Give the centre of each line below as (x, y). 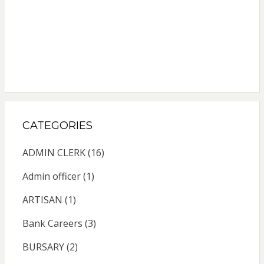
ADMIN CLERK (54, 152)
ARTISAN (42, 199)
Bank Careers (52, 223)
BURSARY (43, 247)
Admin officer (51, 176)
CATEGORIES (57, 125)
